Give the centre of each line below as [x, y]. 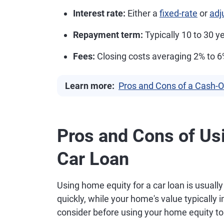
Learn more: [90, 86]
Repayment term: [108, 35]
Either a [142, 13]
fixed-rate [178, 13]
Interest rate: [99, 13]
